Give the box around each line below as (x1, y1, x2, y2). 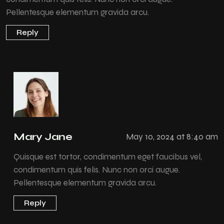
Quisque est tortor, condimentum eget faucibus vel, (13, 151, 202, 162)
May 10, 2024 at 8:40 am (126, 131, 218, 142)
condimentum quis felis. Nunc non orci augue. (13, 164, 180, 175)
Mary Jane (13, 130, 72, 143)
